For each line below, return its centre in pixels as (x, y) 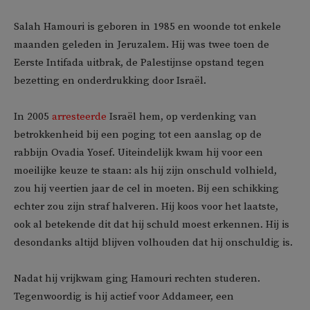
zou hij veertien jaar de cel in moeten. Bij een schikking (146, 189)
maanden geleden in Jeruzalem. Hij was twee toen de (142, 45)
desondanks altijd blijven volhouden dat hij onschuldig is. (153, 243)
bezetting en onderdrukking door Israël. (110, 81)
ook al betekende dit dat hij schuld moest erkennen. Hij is (152, 225)
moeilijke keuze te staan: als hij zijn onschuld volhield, (145, 171)
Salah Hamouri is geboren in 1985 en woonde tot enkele (147, 27)
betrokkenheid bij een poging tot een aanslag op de (138, 135)
